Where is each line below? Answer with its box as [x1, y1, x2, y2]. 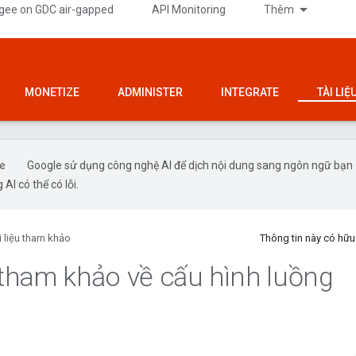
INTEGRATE [221, 86, 279, 99]
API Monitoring [152, 3, 226, 16]
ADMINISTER [118, 86, 183, 99]
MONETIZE [25, 86, 79, 99]
